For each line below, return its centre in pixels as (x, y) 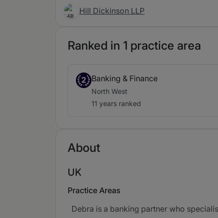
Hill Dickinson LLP (112, 11)
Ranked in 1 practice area (134, 45)
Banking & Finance (125, 78)
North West (109, 91)
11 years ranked (116, 103)
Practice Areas (94, 190)
